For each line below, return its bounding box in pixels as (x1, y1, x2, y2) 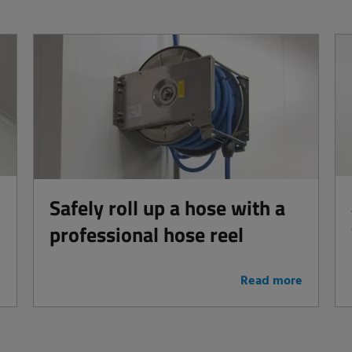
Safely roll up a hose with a (49, 192, 286, 223)
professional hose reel (49, 218, 244, 250)
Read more (240, 271, 302, 292)
